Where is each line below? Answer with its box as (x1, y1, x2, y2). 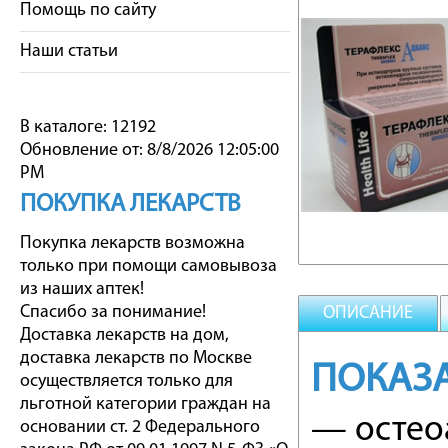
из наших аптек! (20, 280, 144, 299)
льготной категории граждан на (20, 395, 271, 414)
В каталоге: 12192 (20, 118, 156, 137)
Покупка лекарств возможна (20, 234, 245, 253)
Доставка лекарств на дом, (20, 326, 229, 345)
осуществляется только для (20, 372, 233, 391)
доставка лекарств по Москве (20, 349, 252, 368)
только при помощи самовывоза (20, 257, 277, 276)
